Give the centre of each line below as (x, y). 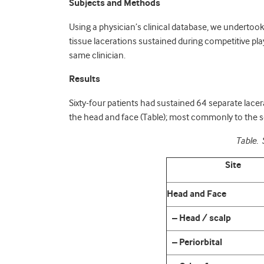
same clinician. (97, 55)
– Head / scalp (199, 218)
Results (85, 79)
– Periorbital (194, 242)
